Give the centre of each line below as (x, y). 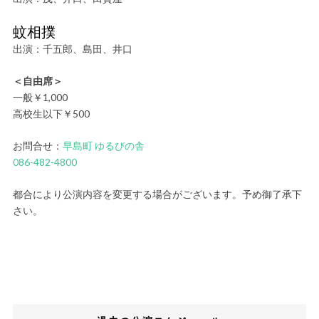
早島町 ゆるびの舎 (103, 146)
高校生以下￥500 (51, 114)
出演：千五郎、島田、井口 (72, 49)
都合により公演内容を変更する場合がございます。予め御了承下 (157, 194)
